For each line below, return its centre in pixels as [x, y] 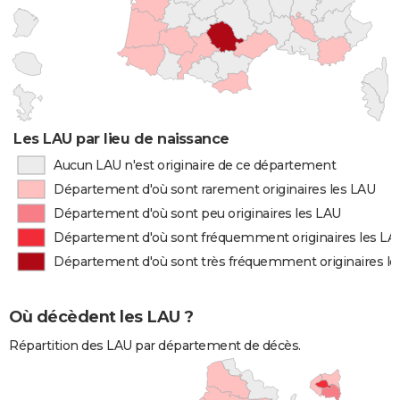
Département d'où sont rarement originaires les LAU [215, 189]
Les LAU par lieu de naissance [121, 139]
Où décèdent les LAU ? [101, 317]
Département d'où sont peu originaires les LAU [197, 213]
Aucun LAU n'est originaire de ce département [195, 165]
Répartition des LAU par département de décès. [155, 346]
